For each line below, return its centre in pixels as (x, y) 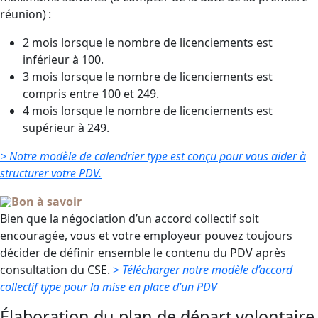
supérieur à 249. (67, 128)
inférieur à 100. (63, 60)
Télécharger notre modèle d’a (192, 270)
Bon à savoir (46, 202)
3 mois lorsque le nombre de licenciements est (148, 77)
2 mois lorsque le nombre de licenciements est (148, 43)
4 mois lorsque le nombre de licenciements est (148, 111)
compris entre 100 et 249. (91, 94)
